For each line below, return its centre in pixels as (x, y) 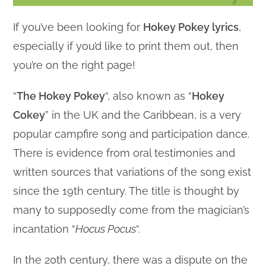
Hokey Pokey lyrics (191, 27)
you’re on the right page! (75, 65)
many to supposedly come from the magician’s (132, 210)
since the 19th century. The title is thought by (126, 191)
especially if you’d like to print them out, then (126, 46)
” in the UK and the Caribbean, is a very (143, 115)
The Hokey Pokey (61, 96)
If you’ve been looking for (78, 27)
